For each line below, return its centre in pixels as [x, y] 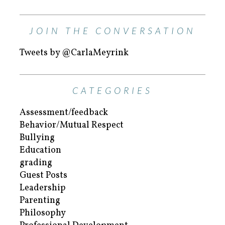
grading [36, 163]
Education [40, 150]
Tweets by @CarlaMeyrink [74, 53]
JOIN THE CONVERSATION [113, 30]
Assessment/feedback [64, 113]
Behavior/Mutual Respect [72, 125]
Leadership [43, 188]
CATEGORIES [113, 90]
